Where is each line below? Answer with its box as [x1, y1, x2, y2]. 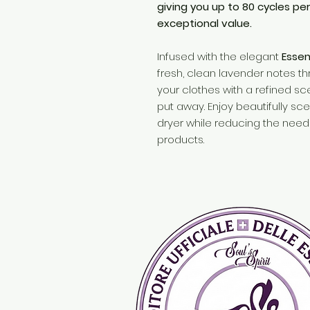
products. [157, 132, 204, 147]
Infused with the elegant [157, 49, 282, 64]
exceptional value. [157, 16, 252, 30]
